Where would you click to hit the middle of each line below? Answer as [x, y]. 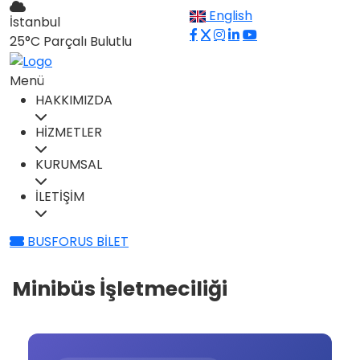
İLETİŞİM [60, 196]
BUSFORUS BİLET [76, 241]
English [231, 16]
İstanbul [35, 22]
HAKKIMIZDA [74, 100]
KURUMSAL [69, 164]
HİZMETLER [69, 132]
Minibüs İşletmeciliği [120, 288]
